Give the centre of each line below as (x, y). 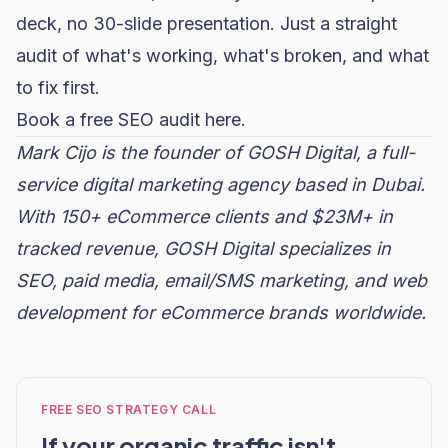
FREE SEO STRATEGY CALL (129, 409)
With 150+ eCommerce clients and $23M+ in (204, 216)
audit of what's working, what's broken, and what (222, 55)
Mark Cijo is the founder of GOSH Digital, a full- (215, 152)
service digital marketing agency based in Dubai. (220, 184)
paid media (108, 280)
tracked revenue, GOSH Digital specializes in (203, 248)
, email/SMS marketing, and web (290, 280)
